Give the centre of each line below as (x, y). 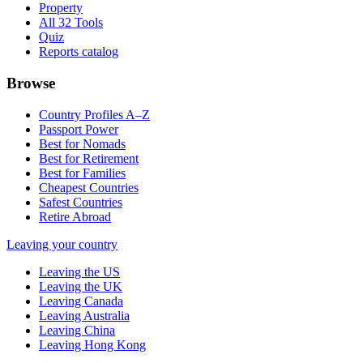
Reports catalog (79, 52)
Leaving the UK (81, 286)
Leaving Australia (84, 315)
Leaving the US (79, 271)
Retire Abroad (75, 216)
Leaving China (77, 330)
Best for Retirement (89, 158)
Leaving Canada (81, 301)
